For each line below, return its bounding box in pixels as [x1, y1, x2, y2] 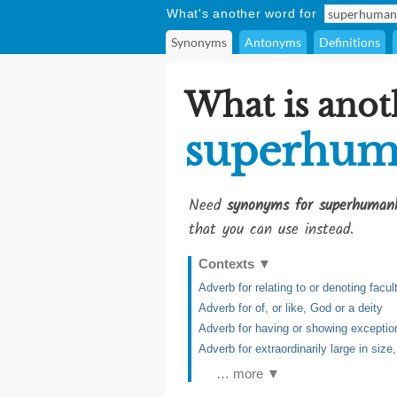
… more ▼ [216, 366, 280, 381]
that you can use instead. [189, 218, 354, 242]
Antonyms [245, 35, 301, 50]
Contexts [198, 256, 258, 271]
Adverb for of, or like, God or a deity [198, 301, 383, 315]
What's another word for [167, 6, 317, 20]
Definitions [319, 35, 380, 50]
